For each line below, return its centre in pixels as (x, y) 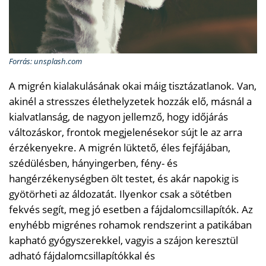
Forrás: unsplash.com (45, 61)
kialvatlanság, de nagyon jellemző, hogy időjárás (118, 116)
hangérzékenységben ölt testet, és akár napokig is (124, 178)
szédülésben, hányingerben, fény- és (93, 163)
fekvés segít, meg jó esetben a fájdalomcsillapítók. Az (131, 209)
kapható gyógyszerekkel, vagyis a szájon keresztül (123, 240)
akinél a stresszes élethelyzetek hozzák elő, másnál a (130, 101)
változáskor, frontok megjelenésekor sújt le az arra (126, 132)
